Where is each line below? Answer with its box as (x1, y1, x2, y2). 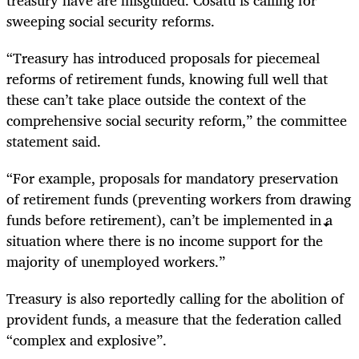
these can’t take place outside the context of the (6, 87, 306, 111)
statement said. (6, 128, 101, 153)
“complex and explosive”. (6, 328, 167, 353)
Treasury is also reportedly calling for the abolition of (6, 286, 344, 311)
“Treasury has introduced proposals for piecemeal (6, 45, 320, 70)
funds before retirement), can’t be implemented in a (6, 207, 333, 232)
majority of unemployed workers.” (6, 248, 225, 273)
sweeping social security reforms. (6, 8, 215, 33)
